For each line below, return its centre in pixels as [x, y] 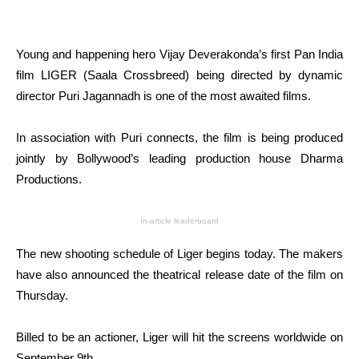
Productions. [49, 179]
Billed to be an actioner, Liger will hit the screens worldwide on [179, 337]
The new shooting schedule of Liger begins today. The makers [179, 254]
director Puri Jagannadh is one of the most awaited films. [163, 96]
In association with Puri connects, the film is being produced [179, 137]
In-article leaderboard [179, 221]
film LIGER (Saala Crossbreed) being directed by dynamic [179, 75]
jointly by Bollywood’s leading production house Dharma [179, 158]
